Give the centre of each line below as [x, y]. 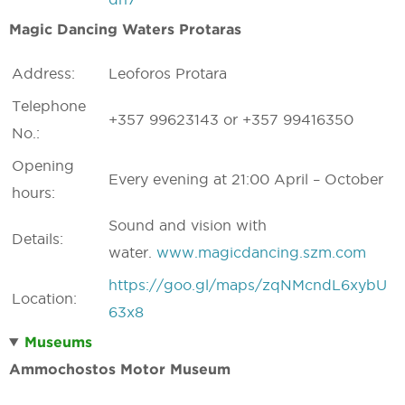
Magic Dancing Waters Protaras [125, 29]
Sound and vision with [188, 225]
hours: [33, 193]
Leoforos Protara [168, 73]
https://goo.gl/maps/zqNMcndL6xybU [248, 285]
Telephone [49, 106]
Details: [38, 239]
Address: [43, 73]
